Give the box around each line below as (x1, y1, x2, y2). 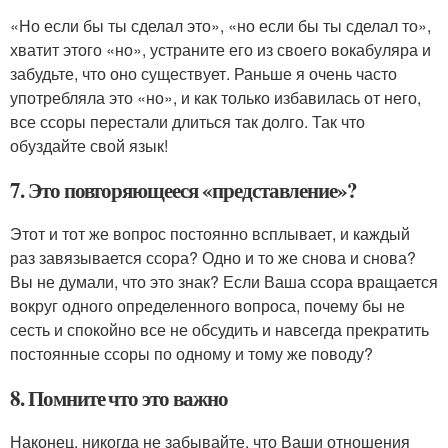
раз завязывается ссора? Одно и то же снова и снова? (10, 245, 416, 269)
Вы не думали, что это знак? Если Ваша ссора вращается (10, 269, 438, 293)
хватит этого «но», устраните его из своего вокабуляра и (10, 37, 431, 61)
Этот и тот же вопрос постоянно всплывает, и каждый (10, 221, 410, 245)
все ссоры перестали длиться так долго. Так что (10, 109, 365, 133)
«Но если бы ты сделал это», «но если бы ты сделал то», (10, 13, 431, 37)
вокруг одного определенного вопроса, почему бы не (10, 293, 405, 317)
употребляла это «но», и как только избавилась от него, (10, 85, 421, 109)
